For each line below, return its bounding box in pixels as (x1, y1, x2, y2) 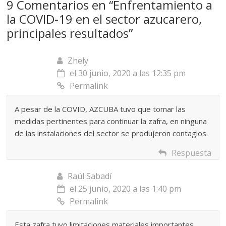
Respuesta (171, 147, 211, 158)
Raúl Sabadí (68, 170, 112, 182)
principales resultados (7, 24, 129, 41)
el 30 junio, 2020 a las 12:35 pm (70, 67, 186, 79)
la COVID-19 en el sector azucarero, (7, 10, 202, 27)
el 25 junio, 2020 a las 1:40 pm (70, 183, 182, 194)
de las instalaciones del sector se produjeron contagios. (15, 128, 208, 138)
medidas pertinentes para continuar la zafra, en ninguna (15, 116, 207, 126)
